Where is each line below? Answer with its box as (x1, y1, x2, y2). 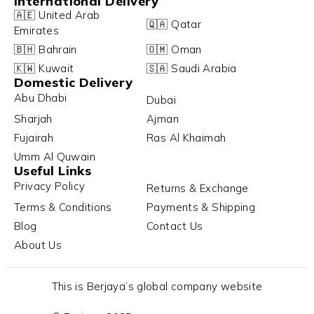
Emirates (14, 23, 59, 37)
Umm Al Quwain (14, 149, 95, 163)
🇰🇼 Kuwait (14, 61, 74, 75)
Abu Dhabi (14, 91, 67, 105)
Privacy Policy (14, 179, 86, 193)
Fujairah (14, 130, 53, 144)
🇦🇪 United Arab (14, 8, 100, 22)
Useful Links (14, 162, 92, 179)
